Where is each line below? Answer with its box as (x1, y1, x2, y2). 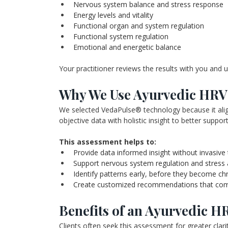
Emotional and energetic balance (73, 42, 181, 52)
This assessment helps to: (59, 137, 156, 147)
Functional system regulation (73, 32, 168, 41)
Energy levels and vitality (73, 10, 153, 20)
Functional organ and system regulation (73, 21, 204, 31)
